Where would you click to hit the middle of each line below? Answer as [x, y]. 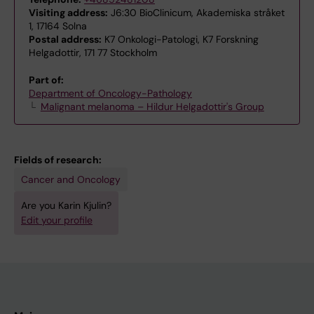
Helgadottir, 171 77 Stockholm [93, 53]
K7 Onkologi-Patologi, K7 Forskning [180, 39]
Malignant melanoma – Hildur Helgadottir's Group [152, 107]
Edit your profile [57, 220]
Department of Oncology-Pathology [110, 93]
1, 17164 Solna [58, 26]
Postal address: [65, 39]
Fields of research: [58, 160]
